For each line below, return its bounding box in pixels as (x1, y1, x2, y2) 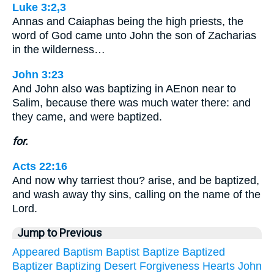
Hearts (202, 259, 235, 272)
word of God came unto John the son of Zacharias (12, 29, 256, 42)
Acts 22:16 (12, 160, 67, 172)
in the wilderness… (12, 43, 105, 56)
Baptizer (12, 259, 53, 272)
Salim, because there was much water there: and (12, 96, 251, 109)
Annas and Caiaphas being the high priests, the (12, 15, 243, 28)
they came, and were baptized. (12, 110, 162, 123)
